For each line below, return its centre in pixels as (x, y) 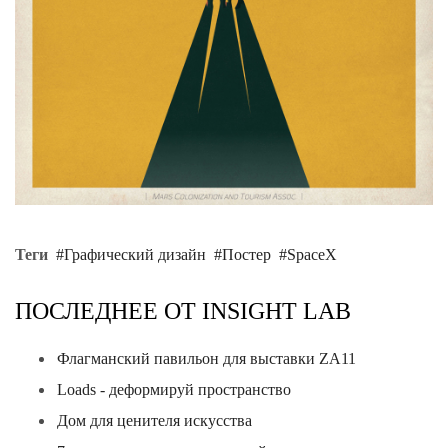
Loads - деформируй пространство (174, 389)
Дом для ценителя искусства (154, 420)
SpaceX (312, 254)
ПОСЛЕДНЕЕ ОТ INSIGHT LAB (183, 310)
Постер (246, 254)
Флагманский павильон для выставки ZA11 (206, 358)
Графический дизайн (135, 254)
